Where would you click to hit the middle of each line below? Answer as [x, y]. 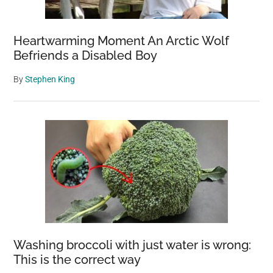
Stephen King [50, 80]
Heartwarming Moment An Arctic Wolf [122, 41]
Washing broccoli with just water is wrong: [133, 245]
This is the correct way [77, 260]
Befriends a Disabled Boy [86, 56]
